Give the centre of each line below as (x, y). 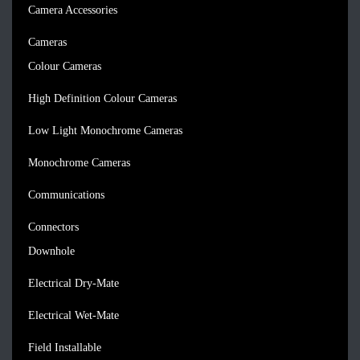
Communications (66, 195)
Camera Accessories (73, 10)
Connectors (53, 227)
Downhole (51, 251)
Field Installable (65, 348)
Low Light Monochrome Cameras (105, 131)
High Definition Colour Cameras (102, 98)
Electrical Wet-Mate (74, 315)
